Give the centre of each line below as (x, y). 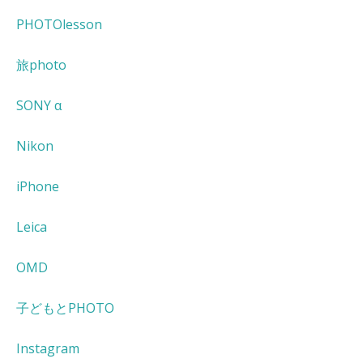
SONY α (39, 106)
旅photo (41, 65)
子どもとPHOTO (65, 308)
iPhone (38, 187)
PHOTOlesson (59, 25)
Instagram (48, 349)
